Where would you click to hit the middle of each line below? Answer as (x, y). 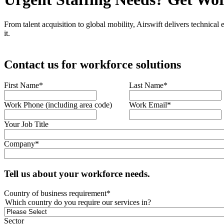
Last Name (146, 85)
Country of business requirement (55, 193)
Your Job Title (26, 124)
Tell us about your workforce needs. (77, 174)
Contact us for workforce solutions (92, 64)
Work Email (148, 105)
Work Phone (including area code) (58, 105)
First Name (21, 85)
